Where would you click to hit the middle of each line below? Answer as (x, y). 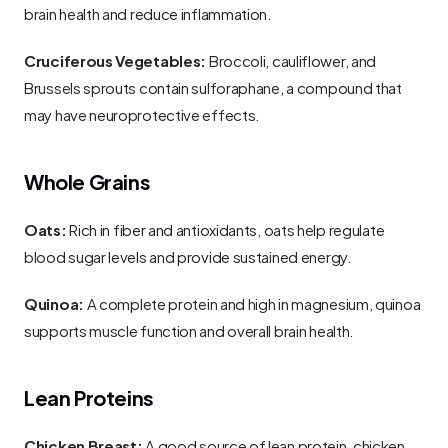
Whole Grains (87, 181)
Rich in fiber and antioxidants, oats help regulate (225, 229)
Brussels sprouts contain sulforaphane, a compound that (213, 87)
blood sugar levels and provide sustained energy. (188, 256)
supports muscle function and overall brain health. (189, 330)
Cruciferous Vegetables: (115, 60)
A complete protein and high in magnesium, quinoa (252, 303)
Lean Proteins (89, 397)
